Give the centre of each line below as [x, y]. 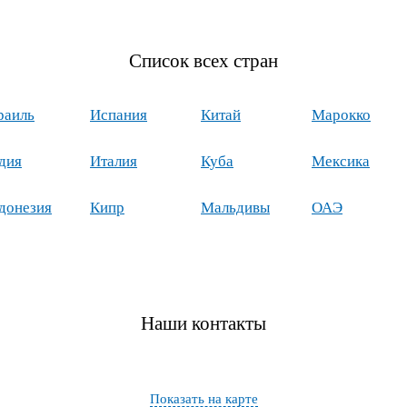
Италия [114, 161]
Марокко [341, 115]
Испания [119, 115]
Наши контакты [203, 323]
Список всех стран [203, 61]
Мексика [341, 161]
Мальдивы [235, 208]
